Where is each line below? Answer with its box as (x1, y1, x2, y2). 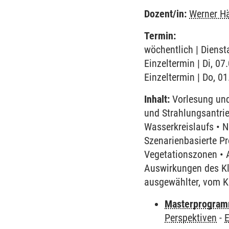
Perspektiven (165, 212, 217, 224)
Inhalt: (144, 93, 170, 105)
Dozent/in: (144, 8, 187, 20)
